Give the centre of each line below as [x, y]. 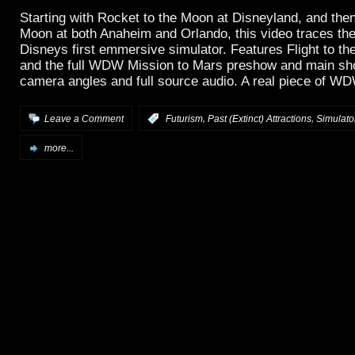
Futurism [184, 119]
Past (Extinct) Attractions [260, 119]
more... [59, 149]
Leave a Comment [84, 119]
